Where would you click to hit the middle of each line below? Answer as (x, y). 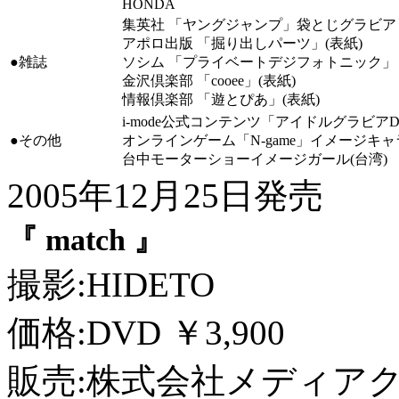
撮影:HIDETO (111, 285)
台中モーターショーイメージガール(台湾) (255, 159)
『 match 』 (85, 240)
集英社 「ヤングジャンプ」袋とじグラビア (259, 24)
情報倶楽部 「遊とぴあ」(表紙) (221, 99)
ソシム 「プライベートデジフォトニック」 (259, 62)
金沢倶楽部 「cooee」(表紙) (209, 81)
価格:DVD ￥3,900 (146, 333)
